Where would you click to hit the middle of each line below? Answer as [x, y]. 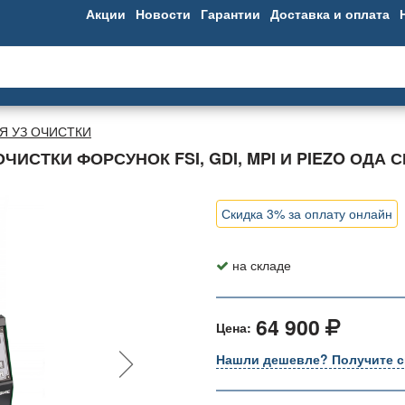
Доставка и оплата [330, 14]
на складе [262, 265]
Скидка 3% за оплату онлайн [307, 213]
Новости [163, 14]
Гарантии [231, 14]
